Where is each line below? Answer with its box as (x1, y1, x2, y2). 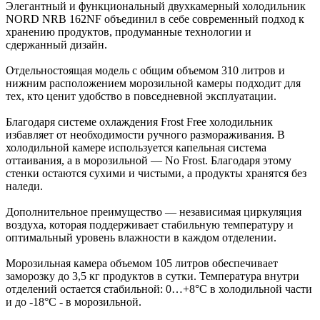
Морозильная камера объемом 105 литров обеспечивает (6, 256, 278, 269)
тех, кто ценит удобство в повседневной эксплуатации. (6, 89, 276, 102)
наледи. (6, 179, 43, 192)
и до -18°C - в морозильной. (6, 295, 141, 308)
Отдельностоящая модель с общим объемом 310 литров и (6, 64, 285, 76)
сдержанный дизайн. (6, 38, 107, 51)
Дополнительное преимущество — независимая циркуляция (6, 205, 301, 218)
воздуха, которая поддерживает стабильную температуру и (6, 218, 294, 231)
